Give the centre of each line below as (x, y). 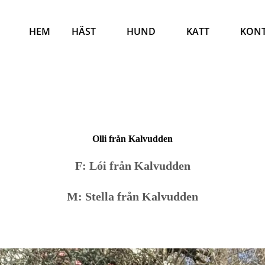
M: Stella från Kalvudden (132, 196)
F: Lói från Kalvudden (132, 166)
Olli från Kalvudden (132, 139)
